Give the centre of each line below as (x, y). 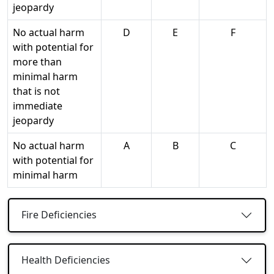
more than (37, 61)
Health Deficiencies (66, 260)
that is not (36, 91)
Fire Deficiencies (59, 215)
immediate (38, 106)
